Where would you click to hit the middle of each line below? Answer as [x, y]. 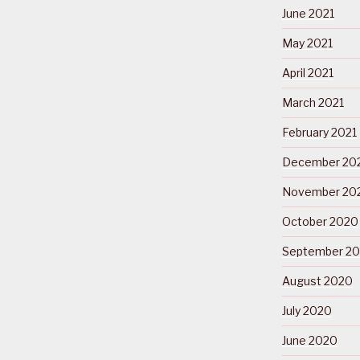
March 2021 [313, 102]
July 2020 [307, 310]
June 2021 [308, 13]
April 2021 [307, 72]
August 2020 [317, 280]
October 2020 [320, 221]
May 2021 [307, 43]
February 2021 [319, 132]
